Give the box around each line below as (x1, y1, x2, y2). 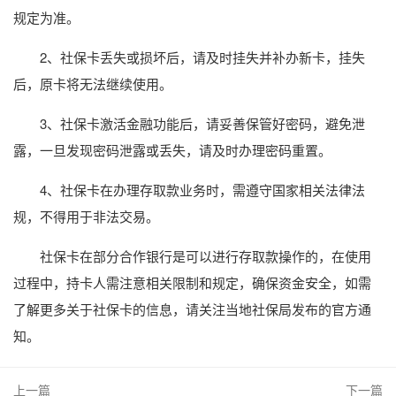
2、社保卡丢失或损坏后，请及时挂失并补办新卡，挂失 (40, 48, 365, 66)
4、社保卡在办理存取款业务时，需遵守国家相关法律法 (40, 180, 365, 199)
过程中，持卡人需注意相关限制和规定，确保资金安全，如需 (13, 273, 371, 292)
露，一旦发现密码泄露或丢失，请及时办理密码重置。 (13, 141, 331, 159)
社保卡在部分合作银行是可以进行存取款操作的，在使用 (40, 247, 371, 265)
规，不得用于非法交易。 (13, 207, 159, 225)
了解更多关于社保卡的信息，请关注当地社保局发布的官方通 (13, 300, 371, 318)
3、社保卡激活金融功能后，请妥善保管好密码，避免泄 (40, 114, 365, 133)
